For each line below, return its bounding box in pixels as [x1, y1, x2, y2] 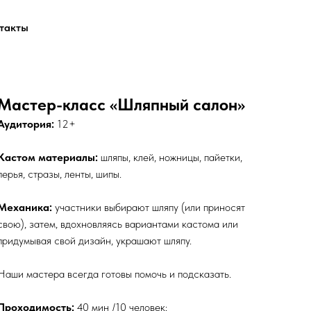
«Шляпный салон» [110, 94, 245, 115]
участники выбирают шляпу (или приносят [52, 201, 245, 214]
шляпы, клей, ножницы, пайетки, [98, 151, 242, 164]
